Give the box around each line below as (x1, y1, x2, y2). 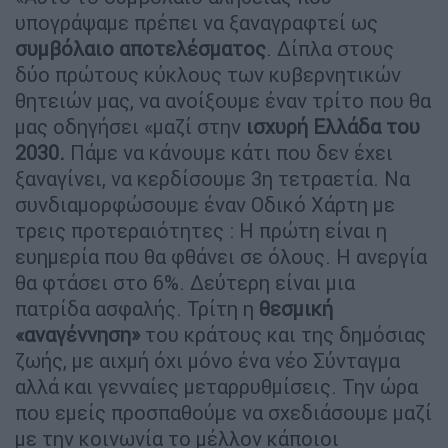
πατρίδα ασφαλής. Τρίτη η (15, 295, 259, 321)
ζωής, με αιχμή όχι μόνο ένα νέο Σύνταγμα (15, 347, 400, 373)
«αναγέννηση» (15, 321, 140, 347)
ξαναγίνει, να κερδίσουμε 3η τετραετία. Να (15, 165, 410, 191)
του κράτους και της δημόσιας (140, 321, 426, 347)
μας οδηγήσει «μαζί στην (15, 113, 246, 139)
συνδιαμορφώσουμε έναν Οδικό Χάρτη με (15, 191, 395, 217)
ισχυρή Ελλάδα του (246, 113, 420, 139)
